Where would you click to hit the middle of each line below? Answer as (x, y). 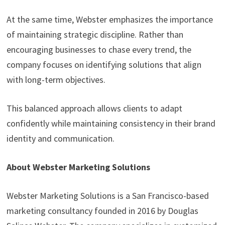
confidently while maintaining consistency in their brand (111, 124)
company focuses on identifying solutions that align (104, 65)
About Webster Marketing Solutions (78, 167)
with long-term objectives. (56, 80)
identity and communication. (60, 139)
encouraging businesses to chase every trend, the (99, 50)
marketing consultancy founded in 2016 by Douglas (102, 211)
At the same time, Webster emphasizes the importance (109, 20)
